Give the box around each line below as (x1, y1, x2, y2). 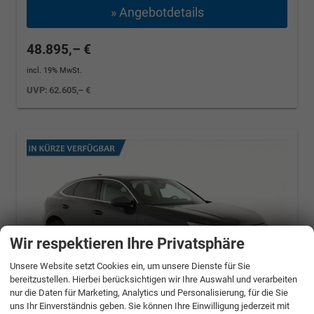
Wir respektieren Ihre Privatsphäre (10, 234, 245, 252)
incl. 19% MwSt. (27, 65, 82, 75)
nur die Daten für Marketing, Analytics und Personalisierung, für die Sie (10, 287, 288, 298)
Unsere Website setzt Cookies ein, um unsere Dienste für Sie (10, 260, 250, 271)
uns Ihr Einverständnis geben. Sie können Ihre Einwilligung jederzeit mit (10, 300, 289, 311)
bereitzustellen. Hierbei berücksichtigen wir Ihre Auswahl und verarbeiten (10, 273, 297, 285)
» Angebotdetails (110, 4, 204, 20)
